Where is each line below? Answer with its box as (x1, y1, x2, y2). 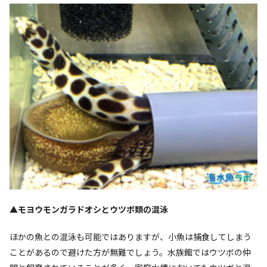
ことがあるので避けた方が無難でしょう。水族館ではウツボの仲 (10, 246, 251, 258)
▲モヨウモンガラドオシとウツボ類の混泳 (10, 203, 168, 215)
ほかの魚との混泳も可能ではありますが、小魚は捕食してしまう (10, 230, 252, 243)
